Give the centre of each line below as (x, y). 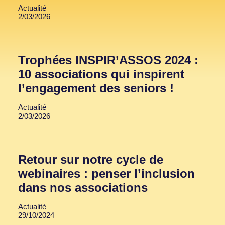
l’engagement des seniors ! (96, 88)
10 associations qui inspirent (101, 74)
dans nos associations (83, 188)
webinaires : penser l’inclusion (106, 174)
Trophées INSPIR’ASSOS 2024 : (108, 60)
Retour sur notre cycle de (91, 160)
